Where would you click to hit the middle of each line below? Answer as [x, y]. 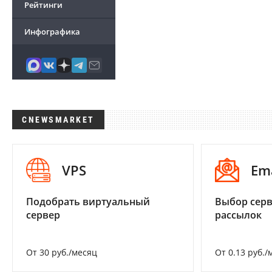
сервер [43, 215]
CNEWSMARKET [58, 120]
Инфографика [52, 32]
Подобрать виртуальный [88, 202]
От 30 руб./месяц [62, 253]
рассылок [238, 215]
